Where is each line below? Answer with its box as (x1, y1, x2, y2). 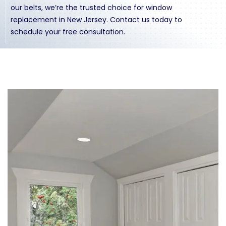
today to (150, 14, 182, 25)
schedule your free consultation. (11, 26, 125, 37)
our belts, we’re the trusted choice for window (11, 2, 172, 13)
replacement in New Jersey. (11, 14, 110, 25)
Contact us (110, 14, 150, 25)
